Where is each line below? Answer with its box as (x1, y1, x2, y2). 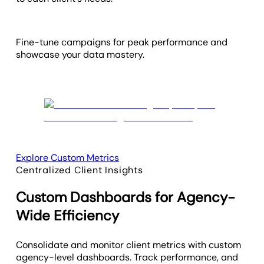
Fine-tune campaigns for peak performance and (16, 35, 228, 48)
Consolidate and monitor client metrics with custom (16, 238, 242, 251)
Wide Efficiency (16, 206, 120, 225)
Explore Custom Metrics (16, 151, 120, 164)
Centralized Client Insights (16, 163, 143, 176)
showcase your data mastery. (16, 48, 147, 61)
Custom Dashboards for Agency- (16, 187, 236, 206)
